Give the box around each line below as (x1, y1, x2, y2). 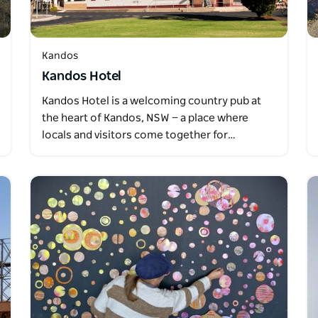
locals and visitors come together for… (41, 130, 236, 141)
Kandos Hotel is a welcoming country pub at (41, 96, 261, 107)
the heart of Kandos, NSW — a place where (41, 113, 248, 124)
